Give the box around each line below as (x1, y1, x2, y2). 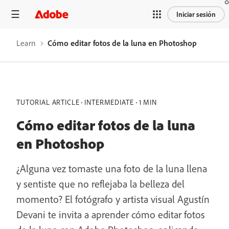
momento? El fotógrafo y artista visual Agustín (16, 193, 210, 205)
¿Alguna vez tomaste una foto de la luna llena (16, 162, 207, 175)
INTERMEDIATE (84, 98, 134, 107)
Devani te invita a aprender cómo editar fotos (16, 208, 205, 221)
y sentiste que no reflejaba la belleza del (16, 177, 185, 190)
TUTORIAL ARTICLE (16, 98, 80, 107)
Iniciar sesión (176, 9, 216, 19)
